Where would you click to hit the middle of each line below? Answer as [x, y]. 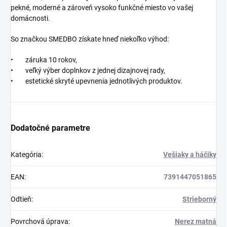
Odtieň [21, 199]
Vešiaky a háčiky [190, 155]
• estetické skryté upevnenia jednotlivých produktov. [97, 81]
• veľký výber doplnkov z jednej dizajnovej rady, [88, 71]
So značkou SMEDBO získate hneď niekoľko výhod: [90, 39]
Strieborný [199, 199]
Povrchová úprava [40, 222]
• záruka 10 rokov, [44, 60]
